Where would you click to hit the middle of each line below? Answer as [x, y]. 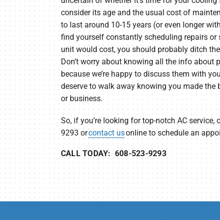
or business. [82, 99]
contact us [106, 133]
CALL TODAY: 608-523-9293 [113, 154]
